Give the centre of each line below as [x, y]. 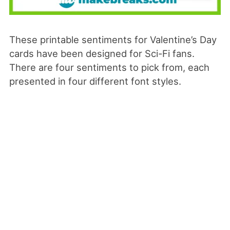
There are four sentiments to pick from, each [109, 67]
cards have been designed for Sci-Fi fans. [102, 53]
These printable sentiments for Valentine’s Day [113, 39]
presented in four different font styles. [95, 81]
